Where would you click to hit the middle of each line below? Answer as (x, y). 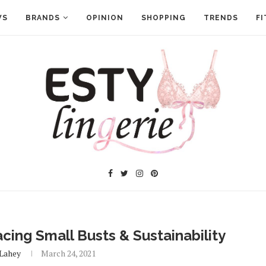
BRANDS (42, 18)
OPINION (104, 18)
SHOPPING (163, 18)
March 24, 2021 (69, 253)
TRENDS (221, 18)
